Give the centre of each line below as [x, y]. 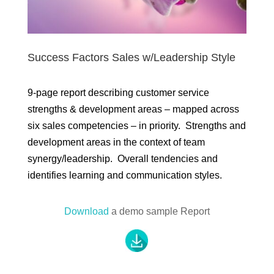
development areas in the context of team [116, 142]
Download [86, 211]
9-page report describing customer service [118, 92]
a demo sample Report [159, 211]
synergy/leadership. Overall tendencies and [122, 158]
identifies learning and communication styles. [124, 175]
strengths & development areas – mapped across [133, 109]
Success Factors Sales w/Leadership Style [131, 57]
